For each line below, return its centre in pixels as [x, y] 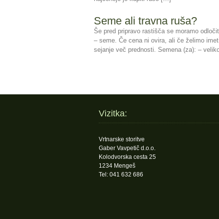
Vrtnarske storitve [122, 139]
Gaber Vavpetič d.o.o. [127, 148]
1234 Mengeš [117, 166]
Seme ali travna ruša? [145, 21]
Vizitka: [113, 113]
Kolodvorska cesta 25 [127, 157]
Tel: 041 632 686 [121, 175]
